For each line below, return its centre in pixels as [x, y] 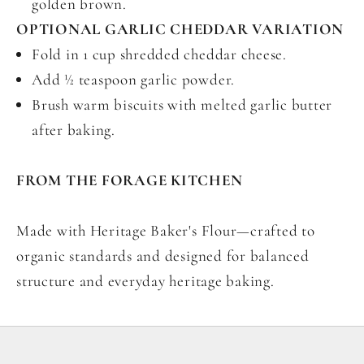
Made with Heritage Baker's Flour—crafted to [166, 231]
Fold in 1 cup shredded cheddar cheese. [159, 54]
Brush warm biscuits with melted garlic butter [182, 105]
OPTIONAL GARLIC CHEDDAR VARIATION [180, 29]
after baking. [74, 130]
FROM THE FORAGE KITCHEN [130, 180]
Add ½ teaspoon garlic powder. [134, 80]
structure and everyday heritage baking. [145, 281]
